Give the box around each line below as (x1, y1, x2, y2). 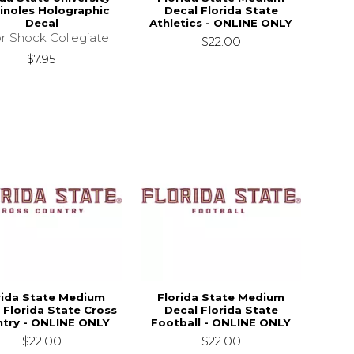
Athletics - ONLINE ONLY (149, 17, 293, 30)
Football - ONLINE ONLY (151, 316, 292, 330)
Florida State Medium (157, 291, 285, 304)
